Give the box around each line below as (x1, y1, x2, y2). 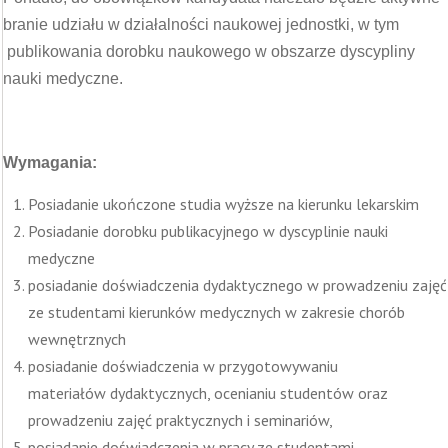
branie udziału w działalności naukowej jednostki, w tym (3, 16, 399, 33)
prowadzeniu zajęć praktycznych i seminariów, (28, 410, 333, 430)
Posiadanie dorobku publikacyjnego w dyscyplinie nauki (28, 221, 388, 241)
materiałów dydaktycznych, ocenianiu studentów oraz (28, 383, 388, 403)
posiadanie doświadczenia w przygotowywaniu (28, 356, 338, 376)
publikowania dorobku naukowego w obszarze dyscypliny (3, 43, 415, 60)
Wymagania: (3, 154, 97, 171)
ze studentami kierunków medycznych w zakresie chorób (28, 302, 405, 322)
